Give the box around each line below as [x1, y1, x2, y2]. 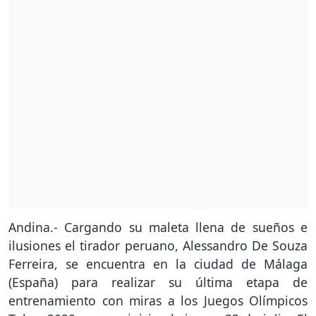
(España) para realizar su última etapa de [8, 274, 308, 291]
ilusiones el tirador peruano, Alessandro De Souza [8, 237, 308, 255]
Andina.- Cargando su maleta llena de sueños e [8, 219, 308, 236]
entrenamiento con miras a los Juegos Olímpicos [8, 292, 308, 310]
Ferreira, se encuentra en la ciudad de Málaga [8, 255, 308, 273]
